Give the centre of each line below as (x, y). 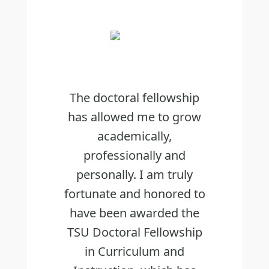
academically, (134, 136)
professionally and (134, 155)
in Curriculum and (134, 251)
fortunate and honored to (134, 193)
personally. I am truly (134, 174)
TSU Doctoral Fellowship (134, 232)
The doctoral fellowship (134, 97)
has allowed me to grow (134, 116)
